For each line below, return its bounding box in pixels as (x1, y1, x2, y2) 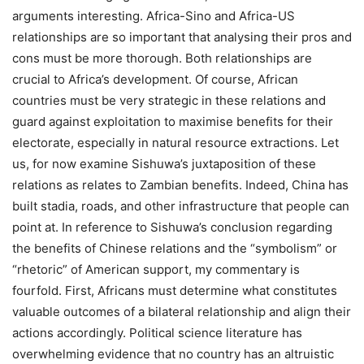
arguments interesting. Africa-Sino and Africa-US (12, 8, 295, 24)
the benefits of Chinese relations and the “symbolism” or (12, 240, 337, 257)
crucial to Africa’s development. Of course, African (12, 71, 298, 88)
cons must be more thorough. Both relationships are (12, 50, 312, 67)
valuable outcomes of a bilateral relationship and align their (12, 304, 351, 320)
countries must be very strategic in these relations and (12, 93, 326, 109)
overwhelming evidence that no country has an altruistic (12, 346, 334, 362)
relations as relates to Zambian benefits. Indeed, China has (12, 177, 349, 193)
